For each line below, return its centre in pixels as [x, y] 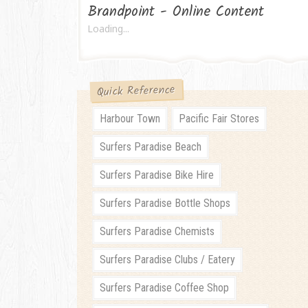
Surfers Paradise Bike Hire [157, 175]
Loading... [108, 29]
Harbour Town [130, 119]
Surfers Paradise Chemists [157, 232]
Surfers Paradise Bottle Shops [165, 203]
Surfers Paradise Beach [151, 147]
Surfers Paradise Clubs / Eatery [168, 260]
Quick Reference [136, 91]
